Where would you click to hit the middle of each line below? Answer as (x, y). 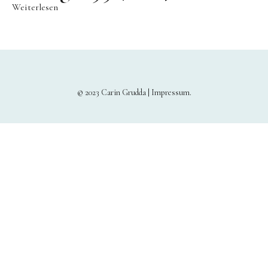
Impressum (170, 92)
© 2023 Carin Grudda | (114, 92)
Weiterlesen (35, 7)
